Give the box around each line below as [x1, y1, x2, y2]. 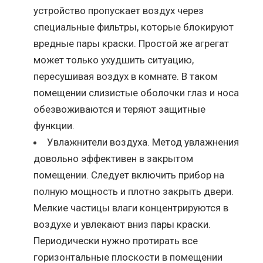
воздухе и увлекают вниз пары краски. [33, 218, 211, 230]
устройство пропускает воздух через [33, 4, 204, 16]
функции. [33, 119, 75, 131]
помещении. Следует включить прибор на [33, 168, 225, 181]
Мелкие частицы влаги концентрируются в [33, 201, 229, 214]
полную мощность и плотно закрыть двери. [33, 185, 234, 197]
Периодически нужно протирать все [33, 234, 198, 247]
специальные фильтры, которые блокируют [33, 21, 234, 33]
